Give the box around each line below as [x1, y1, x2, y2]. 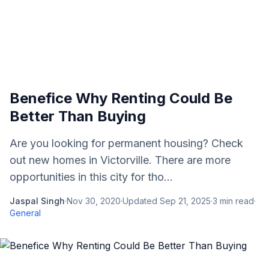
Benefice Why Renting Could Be [10, 89, 232, 107]
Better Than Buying [10, 107, 146, 125]
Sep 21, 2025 [160, 196, 211, 206]
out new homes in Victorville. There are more [10, 154, 231, 166]
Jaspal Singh [10, 196, 65, 206]
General [10, 208, 41, 218]
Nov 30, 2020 [67, 196, 121, 206]
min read [217, 196, 254, 206]
